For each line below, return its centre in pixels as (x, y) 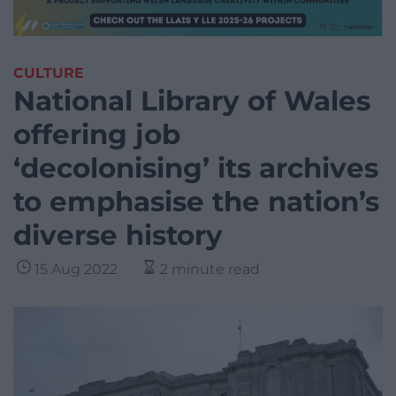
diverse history (118, 236)
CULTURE (49, 73)
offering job (97, 135)
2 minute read (210, 270)
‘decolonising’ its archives (196, 168)
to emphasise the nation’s (196, 202)
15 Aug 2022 (76, 270)
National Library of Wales (192, 101)
